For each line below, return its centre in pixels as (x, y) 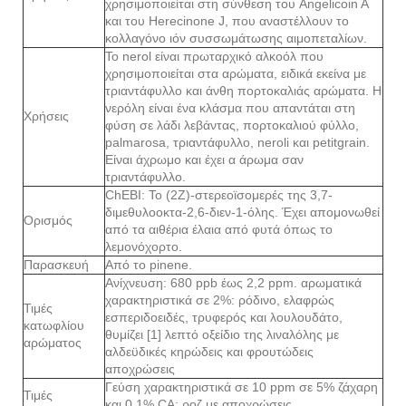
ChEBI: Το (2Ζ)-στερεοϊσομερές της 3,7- (219, 194)
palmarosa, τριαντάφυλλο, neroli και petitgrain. (237, 142)
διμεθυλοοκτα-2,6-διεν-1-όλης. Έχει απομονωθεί (242, 212)
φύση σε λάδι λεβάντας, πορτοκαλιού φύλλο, (232, 125)
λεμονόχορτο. (144, 246)
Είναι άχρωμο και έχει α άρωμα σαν (204, 159)
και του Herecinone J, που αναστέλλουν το (227, 20)
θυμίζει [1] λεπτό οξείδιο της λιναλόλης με (222, 334)
